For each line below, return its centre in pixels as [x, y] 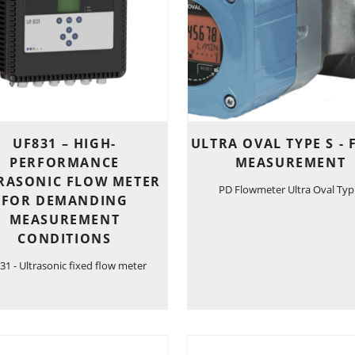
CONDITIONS [65, 238]
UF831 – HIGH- [65, 143]
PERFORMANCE [65, 162]
